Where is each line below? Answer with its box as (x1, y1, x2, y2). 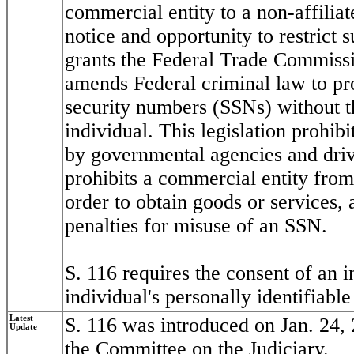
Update (9, 322, 37, 332)
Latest (9, 314, 33, 323)
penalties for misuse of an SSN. (65, 214, 327, 238)
